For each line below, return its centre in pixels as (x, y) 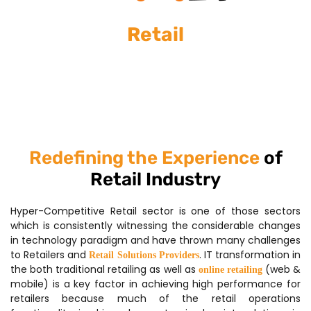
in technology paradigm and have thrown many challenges (155, 240)
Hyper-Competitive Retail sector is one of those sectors (155, 211)
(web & (281, 269)
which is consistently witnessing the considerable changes (155, 226)
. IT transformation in (250, 255)
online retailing (230, 270)
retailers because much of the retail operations (155, 299)
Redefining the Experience (146, 158)
